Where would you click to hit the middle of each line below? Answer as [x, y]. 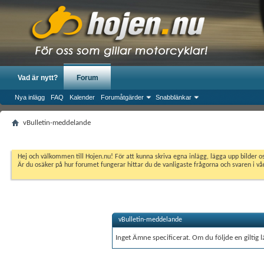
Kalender [82, 97]
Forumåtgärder [122, 97]
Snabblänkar [174, 97]
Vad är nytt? [38, 78]
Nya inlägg [30, 97]
